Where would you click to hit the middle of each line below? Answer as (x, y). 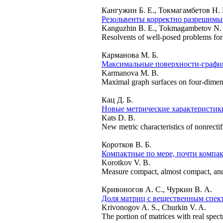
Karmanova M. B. (130, 73)
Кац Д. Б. (117, 100)
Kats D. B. (118, 118)
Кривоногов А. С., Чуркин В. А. (157, 189)
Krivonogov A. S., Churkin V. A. (154, 207)
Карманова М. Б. (130, 55)
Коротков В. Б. (126, 145)
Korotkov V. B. (126, 163)
